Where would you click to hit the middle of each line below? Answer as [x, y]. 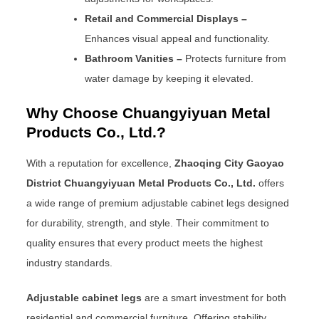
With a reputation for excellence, [101, 163]
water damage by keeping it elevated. [169, 78]
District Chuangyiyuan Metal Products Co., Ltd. [143, 183]
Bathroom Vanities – [134, 58]
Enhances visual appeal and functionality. [178, 38]
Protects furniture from [235, 58]
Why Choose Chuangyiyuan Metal [149, 113]
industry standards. [70, 262]
